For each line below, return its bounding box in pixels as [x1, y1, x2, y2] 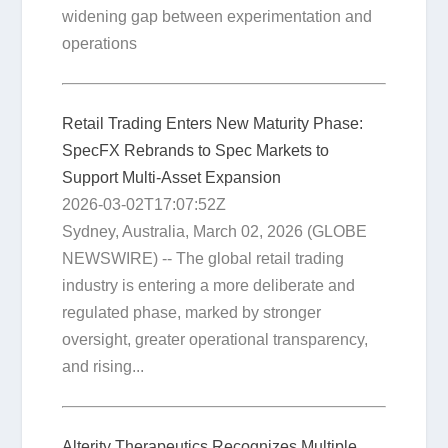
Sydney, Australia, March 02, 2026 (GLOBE [62, 223, 368, 241]
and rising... [62, 358, 145, 376]
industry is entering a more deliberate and [62, 277, 356, 295]
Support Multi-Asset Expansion [62, 169, 282, 187]
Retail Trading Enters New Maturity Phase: [62, 115, 364, 133]
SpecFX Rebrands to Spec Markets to [62, 142, 330, 160]
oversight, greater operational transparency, [62, 331, 369, 349]
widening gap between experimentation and [62, 8, 373, 26]
